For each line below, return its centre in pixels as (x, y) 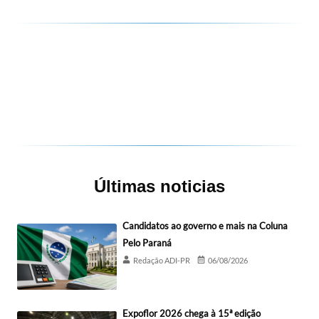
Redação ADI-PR (162, 260)
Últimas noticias (159, 186)
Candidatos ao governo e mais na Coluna (205, 225)
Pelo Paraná (147, 242)
